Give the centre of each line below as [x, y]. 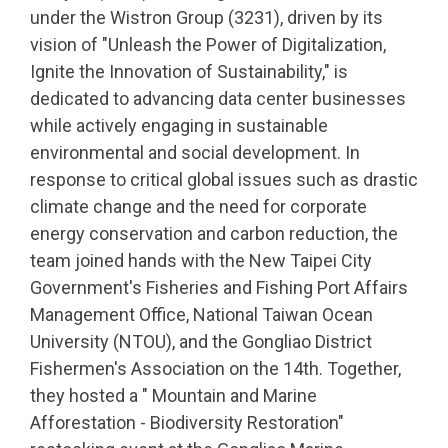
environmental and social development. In [195, 153]
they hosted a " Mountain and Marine [173, 396]
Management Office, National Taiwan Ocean [201, 315]
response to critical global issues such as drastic [224, 180]
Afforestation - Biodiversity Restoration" [187, 423]
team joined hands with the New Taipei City [201, 261]
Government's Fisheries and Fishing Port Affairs [219, 288]
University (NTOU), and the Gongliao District [201, 342]
